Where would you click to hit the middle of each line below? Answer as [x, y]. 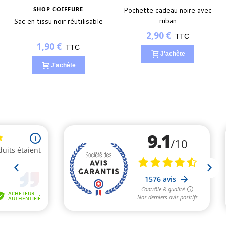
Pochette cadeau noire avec [168, 10]
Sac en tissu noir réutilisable [58, 21]
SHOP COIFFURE [58, 9]
